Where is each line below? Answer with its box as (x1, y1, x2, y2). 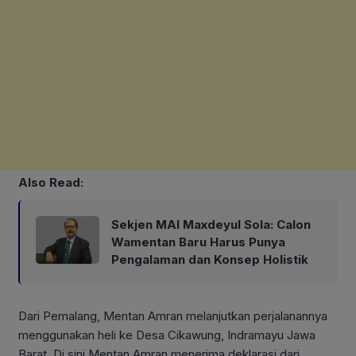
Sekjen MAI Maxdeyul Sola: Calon (111, 217, 311, 233)
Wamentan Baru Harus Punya (111, 234, 285, 250)
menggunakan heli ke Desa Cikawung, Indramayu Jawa (18, 327, 315, 343)
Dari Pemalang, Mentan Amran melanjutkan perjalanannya (18, 308, 327, 324)
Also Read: (18, 175, 83, 191)
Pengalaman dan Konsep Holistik (111, 252, 308, 268)
